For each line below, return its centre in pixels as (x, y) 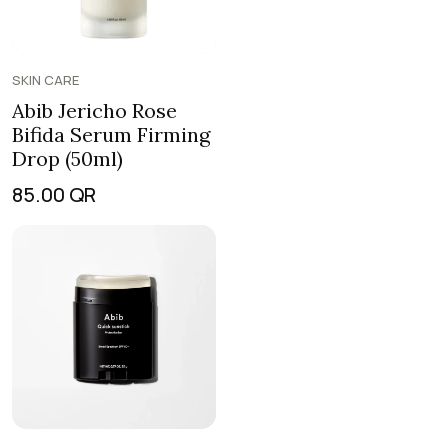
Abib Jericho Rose (94, 110)
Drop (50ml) (67, 158)
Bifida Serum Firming (111, 134)
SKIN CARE (45, 80)
